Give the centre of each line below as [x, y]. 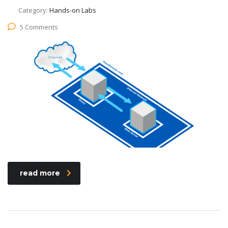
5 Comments [39, 27]
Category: [34, 10]
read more [40, 173]
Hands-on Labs [73, 10]
